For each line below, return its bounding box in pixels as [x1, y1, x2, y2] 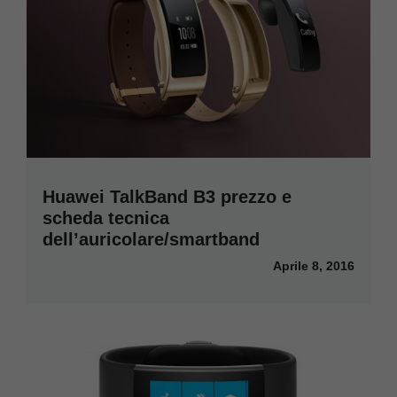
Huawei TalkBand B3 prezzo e [43, 187, 292, 207]
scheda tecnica [43, 208, 169, 229]
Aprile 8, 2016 [273, 259, 354, 274]
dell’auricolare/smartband [43, 230, 260, 250]
